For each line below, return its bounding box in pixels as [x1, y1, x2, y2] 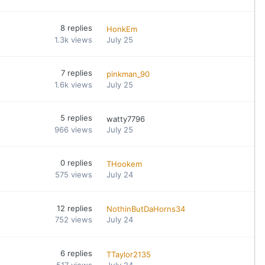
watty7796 [106, 114, 146, 124]
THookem [106, 159, 143, 169]
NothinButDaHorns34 [106, 204, 186, 214]
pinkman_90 [106, 69, 150, 79]
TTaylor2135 [106, 249, 151, 259]
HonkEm [106, 24, 138, 34]
